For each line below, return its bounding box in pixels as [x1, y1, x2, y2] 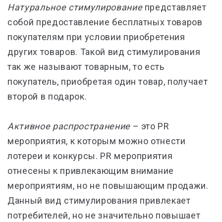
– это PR [130, 121, 169, 131]
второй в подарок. [7, 91, 89, 102]
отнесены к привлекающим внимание [7, 166, 174, 176]
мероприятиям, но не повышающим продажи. [7, 180, 209, 191]
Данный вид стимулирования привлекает [7, 195, 191, 206]
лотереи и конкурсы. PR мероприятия [7, 151, 173, 161]
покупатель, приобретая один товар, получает [7, 76, 208, 87]
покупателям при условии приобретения [7, 32, 185, 42]
